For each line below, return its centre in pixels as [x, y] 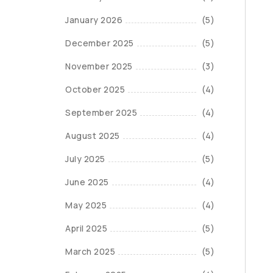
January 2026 [94, 20]
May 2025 [86, 205]
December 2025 [100, 43]
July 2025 [85, 159]
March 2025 [90, 251]
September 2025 [101, 112]
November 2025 [99, 66]
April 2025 [86, 228]
